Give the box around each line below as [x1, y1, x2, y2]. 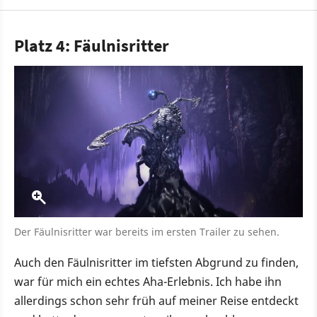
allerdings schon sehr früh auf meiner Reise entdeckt [14, 293, 299, 309]
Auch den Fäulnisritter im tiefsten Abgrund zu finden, [14, 255, 299, 271]
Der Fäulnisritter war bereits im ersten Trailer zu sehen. [14, 225, 279, 239]
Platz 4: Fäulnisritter [14, 35, 169, 57]
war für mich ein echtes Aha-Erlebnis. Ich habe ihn [14, 274, 282, 290]
